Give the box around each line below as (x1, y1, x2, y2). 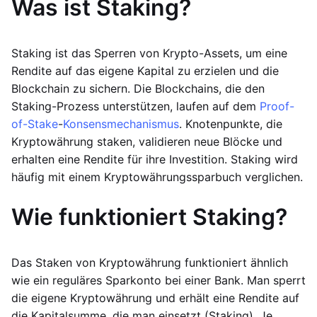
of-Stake (11, 117, 58, 131)
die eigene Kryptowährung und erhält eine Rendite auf (11, 291, 299, 305)
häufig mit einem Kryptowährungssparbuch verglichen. (11, 170, 303, 184)
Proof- (260, 99, 294, 113)
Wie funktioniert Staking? (11, 203, 287, 231)
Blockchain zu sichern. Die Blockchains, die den (11, 81, 265, 96)
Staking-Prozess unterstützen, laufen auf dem (11, 99, 260, 113)
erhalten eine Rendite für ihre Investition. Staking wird (11, 152, 298, 166)
